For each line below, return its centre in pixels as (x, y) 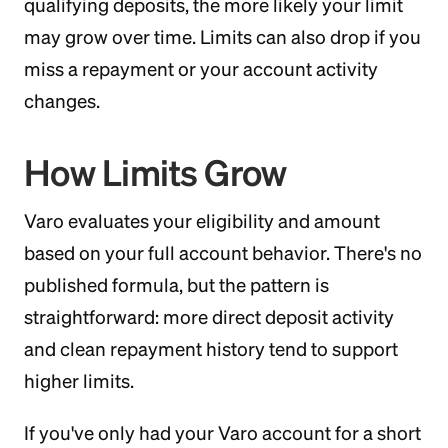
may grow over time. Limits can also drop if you (222, 37)
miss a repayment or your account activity (201, 69)
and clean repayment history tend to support (211, 349)
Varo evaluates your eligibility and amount (202, 221)
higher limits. (79, 381)
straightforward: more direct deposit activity (209, 317)
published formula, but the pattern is (176, 285)
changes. (62, 101)
